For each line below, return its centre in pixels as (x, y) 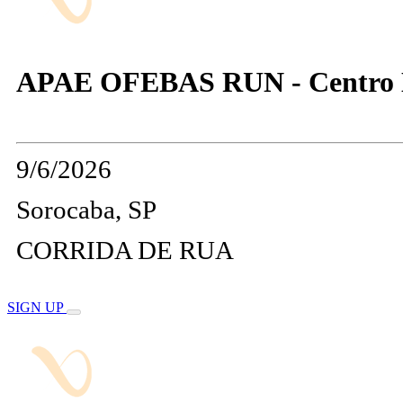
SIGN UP (37, 307)
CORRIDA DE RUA (125, 250)
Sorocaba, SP (86, 209)
